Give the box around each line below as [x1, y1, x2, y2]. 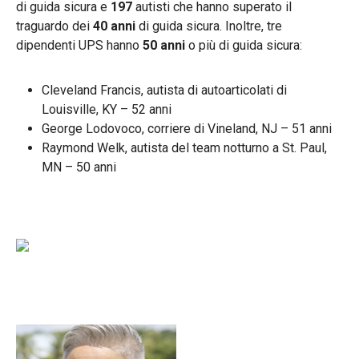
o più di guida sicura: [185, 37, 302, 53]
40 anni [93, 18, 135, 34]
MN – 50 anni [42, 159, 116, 175]
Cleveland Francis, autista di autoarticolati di [42, 82, 287, 98]
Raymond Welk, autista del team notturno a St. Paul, [42, 139, 327, 155]
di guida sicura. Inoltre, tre [135, 18, 282, 34]
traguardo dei [16, 18, 93, 34]
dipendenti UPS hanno [16, 37, 143, 53]
